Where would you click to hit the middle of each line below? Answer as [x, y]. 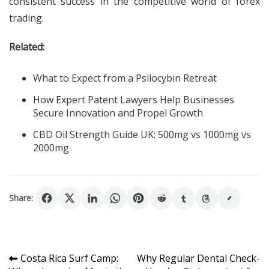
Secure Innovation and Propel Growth [118, 113]
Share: [21, 198]
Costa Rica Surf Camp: [69, 258]
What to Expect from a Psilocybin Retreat [125, 78]
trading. [26, 18]
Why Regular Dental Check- [198, 258]
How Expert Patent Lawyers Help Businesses [134, 100]
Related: [27, 47]
